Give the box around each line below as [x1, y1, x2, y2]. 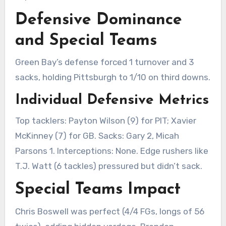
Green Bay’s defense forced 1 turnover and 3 [15, 57, 194, 68]
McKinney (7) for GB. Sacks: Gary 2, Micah [15, 130, 179, 141]
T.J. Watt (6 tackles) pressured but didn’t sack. [15, 160, 202, 171]
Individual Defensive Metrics [15, 93, 209, 108]
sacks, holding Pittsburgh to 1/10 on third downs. [15, 72, 210, 83]
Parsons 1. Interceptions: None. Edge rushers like [15, 145, 208, 156]
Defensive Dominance [15, 12, 182, 28]
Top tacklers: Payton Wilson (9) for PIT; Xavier [15, 115, 196, 126]
